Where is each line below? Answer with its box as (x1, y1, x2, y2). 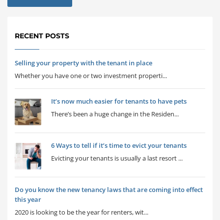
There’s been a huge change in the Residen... (51, 110, 179, 118)
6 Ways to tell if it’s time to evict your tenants (51, 141, 187, 150)
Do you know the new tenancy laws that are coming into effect (15, 185, 203, 194)
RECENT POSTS (15, 31, 69, 40)
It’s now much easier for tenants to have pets (51, 97, 187, 106)
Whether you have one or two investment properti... (15, 71, 167, 80)
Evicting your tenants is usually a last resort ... (51, 154, 183, 163)
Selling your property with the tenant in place (15, 58, 152, 67)
